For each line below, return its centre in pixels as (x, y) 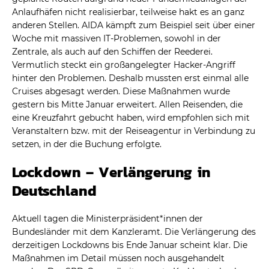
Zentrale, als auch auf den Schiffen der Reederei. (112, 51)
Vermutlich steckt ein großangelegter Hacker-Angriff (124, 65)
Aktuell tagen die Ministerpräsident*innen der (107, 218)
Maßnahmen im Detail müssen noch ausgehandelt (118, 258)
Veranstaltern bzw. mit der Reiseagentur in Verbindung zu (134, 131)
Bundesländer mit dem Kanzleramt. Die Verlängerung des (134, 231)
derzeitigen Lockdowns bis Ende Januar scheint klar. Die (130, 245)
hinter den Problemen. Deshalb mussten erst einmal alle (130, 78)
